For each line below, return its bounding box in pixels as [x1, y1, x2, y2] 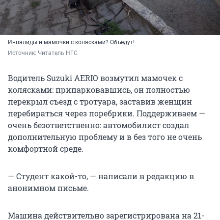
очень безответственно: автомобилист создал [8, 120, 189, 131]
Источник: [8, 50, 38, 57]
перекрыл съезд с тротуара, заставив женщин [8, 96, 192, 107]
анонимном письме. [8, 183, 89, 193]
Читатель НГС [38, 50, 78, 57]
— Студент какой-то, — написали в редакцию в [8, 171, 194, 182]
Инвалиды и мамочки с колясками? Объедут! [8, 39, 135, 46]
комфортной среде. [8, 143, 83, 154]
